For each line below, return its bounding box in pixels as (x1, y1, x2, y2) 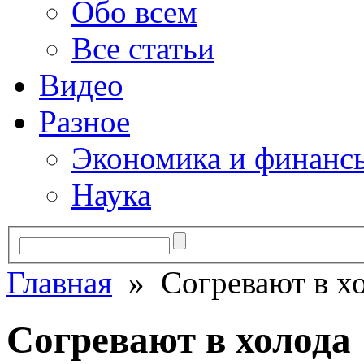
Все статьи (71, 31, 214, 66)
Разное (39, 104, 130, 139)
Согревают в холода (6, 318, 351, 362)
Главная (6, 264, 112, 300)
